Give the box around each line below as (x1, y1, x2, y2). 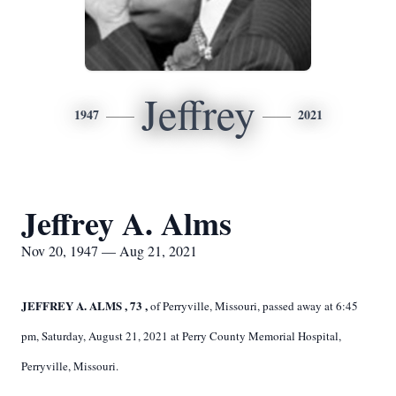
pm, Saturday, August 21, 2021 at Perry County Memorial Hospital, (21, 328, 341, 344)
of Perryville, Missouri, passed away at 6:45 (150, 298, 358, 314)
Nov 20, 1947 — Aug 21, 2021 (21, 241, 197, 260)
